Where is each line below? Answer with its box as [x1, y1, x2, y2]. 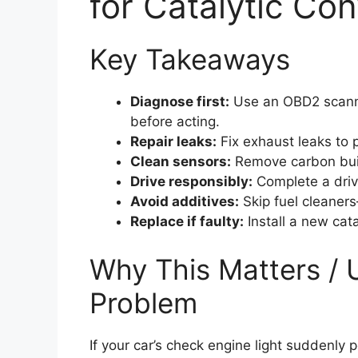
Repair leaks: [130, 133, 217, 150]
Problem [89, 285, 197, 320]
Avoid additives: [130, 193, 239, 210]
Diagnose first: [130, 93, 229, 110]
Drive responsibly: [130, 173, 253, 190]
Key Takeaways [89, 42, 290, 77]
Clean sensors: [130, 153, 231, 170]
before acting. [130, 113, 220, 130]
